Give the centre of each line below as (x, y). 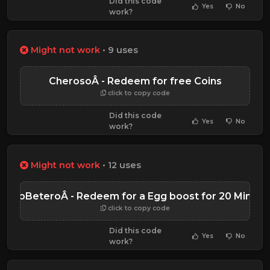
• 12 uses (121, 165)
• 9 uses (119, 50)
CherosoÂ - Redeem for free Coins (135, 81)
